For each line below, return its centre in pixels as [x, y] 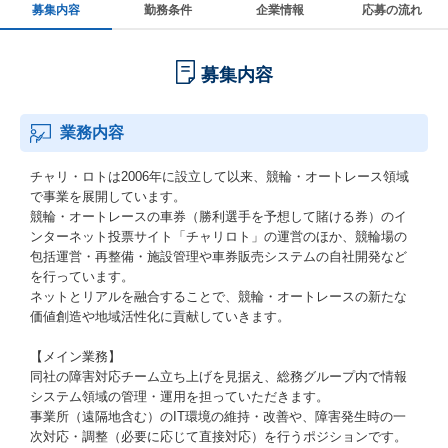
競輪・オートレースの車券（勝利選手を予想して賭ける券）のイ [218, 216]
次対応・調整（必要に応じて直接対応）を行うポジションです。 [218, 436]
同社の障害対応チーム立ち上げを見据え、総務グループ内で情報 [218, 376]
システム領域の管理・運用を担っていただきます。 [179, 396]
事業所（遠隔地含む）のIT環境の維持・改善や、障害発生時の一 [218, 416]
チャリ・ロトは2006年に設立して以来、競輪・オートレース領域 [219, 176]
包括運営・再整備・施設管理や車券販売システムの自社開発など [218, 256]
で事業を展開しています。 [108, 196]
